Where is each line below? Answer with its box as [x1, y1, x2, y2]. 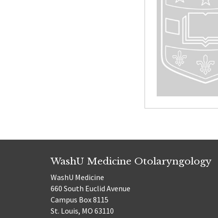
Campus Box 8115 [51, 194, 109, 204]
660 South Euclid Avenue [51, 183, 130, 193]
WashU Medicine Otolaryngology [51, 155, 212, 167]
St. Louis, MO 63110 [51, 205, 114, 216]
